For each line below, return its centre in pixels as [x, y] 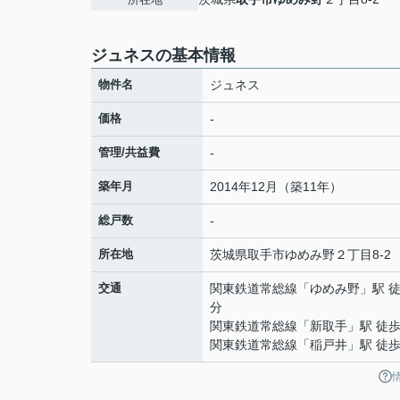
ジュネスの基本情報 [163, 55]
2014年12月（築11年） [276, 187]
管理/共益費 [129, 152]
